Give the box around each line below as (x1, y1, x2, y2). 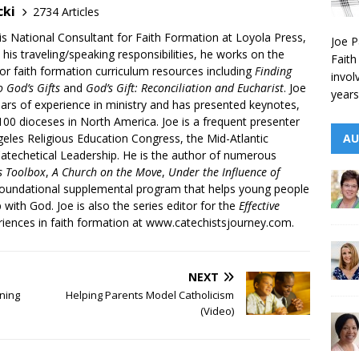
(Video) (200, 304, 235, 319)
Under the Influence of (168, 164, 280, 180)
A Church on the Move (52, 164, 162, 180)
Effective (239, 198, 280, 214)
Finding (255, 63, 292, 79)
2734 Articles (33, 3, 99, 19)
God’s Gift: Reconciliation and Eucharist (86, 80, 284, 96)
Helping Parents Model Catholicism (66, 288, 235, 303)
